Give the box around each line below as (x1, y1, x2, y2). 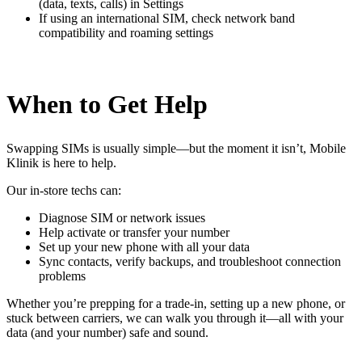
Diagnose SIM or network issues (39, 210, 205, 225)
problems (39, 268, 86, 283)
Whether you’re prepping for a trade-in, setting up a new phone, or (6, 296, 345, 310)
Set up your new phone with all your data (39, 239, 250, 254)
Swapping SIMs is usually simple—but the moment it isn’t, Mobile (6, 141, 346, 155)
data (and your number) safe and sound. (6, 325, 208, 339)
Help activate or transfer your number (39, 225, 229, 239)
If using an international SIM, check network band (39, 11, 295, 26)
